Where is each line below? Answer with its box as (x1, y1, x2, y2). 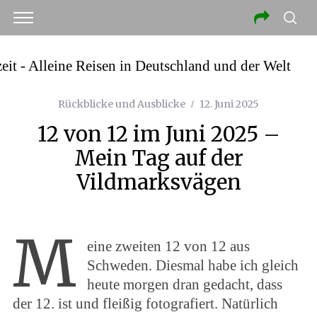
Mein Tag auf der (74, 145, 243, 171)
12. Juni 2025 (200, 98, 259, 110)
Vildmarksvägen (76, 169, 241, 195)
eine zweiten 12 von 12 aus (86, 238, 250, 255)
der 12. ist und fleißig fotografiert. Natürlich (12, 295, 278, 312)
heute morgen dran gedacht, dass (86, 276, 282, 293)
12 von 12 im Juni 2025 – (37, 121, 280, 147)
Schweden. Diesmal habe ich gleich (86, 257, 299, 274)
